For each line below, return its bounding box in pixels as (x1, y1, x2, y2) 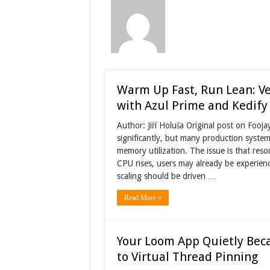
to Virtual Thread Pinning (116, 250, 258, 264)
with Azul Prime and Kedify (116, 98, 268, 113)
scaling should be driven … (116, 171, 216, 181)
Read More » (124, 193, 162, 202)
